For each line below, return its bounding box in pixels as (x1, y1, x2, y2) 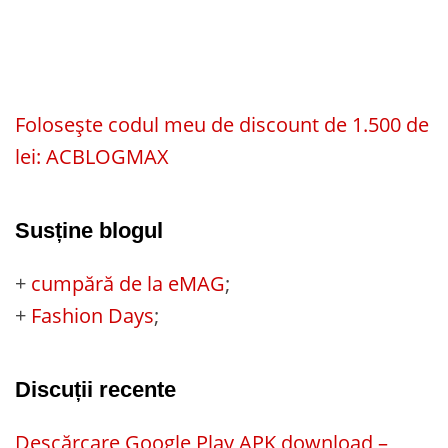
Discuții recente (15, 376, 176, 402)
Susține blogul (15, 217, 163, 243)
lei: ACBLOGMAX (15, 142, 169, 170)
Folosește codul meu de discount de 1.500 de (15, 110, 429, 138)
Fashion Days (31, 301, 154, 329)
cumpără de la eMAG (31, 269, 225, 297)
